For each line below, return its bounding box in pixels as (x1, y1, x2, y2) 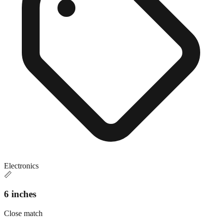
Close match (4, 209, 43, 218)
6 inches (4, 188, 36, 199)
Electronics (4, 162, 39, 170)
